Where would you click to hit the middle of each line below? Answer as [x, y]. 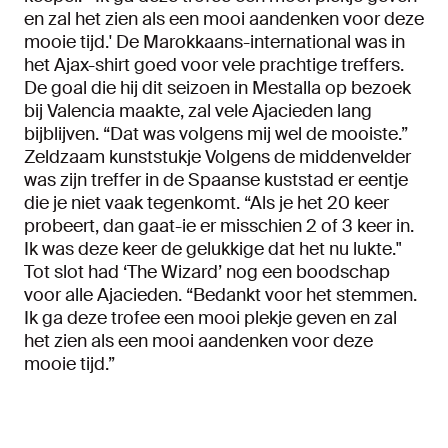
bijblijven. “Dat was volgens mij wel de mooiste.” [216, 134]
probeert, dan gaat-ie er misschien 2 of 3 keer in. [219, 226]
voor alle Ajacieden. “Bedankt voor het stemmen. [220, 295]
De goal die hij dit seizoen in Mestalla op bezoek [217, 88]
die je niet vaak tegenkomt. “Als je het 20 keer [206, 203]
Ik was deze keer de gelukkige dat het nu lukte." [213, 249]
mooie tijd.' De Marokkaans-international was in [214, 42]
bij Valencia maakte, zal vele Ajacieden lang [198, 111]
